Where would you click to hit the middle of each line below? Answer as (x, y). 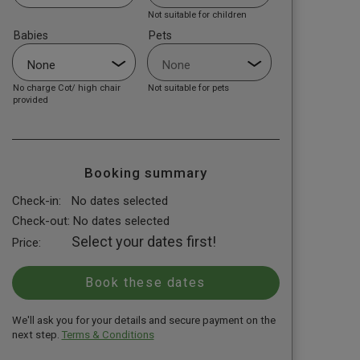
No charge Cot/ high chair (66, 88)
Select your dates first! (143, 242)
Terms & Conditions (108, 334)
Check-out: (41, 221)
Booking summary (145, 173)
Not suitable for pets (189, 88)
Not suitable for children (198, 14)
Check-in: (36, 201)
